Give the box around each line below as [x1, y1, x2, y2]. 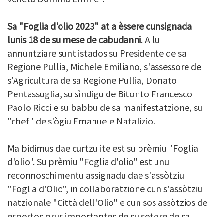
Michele [70, 60, 102, 73]
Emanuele [73, 114, 114, 127]
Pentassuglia [7, 87, 60, 100]
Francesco [151, 87, 192, 100]
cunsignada [146, 19, 192, 32]
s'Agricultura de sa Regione [7, 74, 118, 86]
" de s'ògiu [30, 114, 73, 127]
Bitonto [118, 87, 149, 100]
